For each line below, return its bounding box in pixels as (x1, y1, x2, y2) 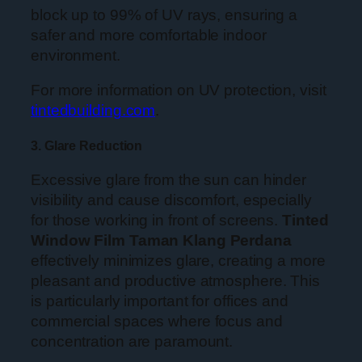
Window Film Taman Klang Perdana (31, 232, 292, 250)
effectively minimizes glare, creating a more (31, 252, 326, 270)
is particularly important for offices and (31, 293, 288, 310)
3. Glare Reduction (31, 137, 143, 153)
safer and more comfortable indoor (31, 26, 267, 44)
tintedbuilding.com (31, 102, 156, 120)
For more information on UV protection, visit (31, 82, 326, 99)
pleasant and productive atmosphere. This (31, 272, 320, 290)
